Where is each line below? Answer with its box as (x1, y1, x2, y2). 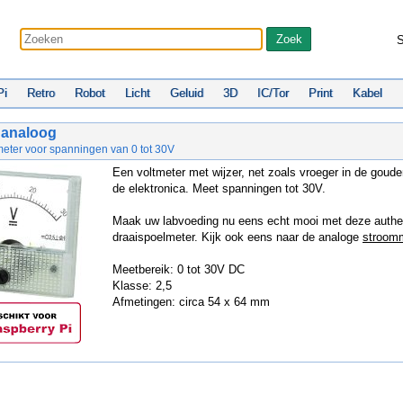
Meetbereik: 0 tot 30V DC (112, 263, 245, 276)
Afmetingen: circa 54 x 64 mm (112, 295, 270, 309)
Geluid (170, 86, 203, 100)
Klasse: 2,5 (112, 279, 172, 292)
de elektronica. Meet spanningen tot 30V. (112, 182, 326, 195)
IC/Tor (257, 86, 289, 100)
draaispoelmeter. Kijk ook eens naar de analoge (112, 230, 363, 244)
